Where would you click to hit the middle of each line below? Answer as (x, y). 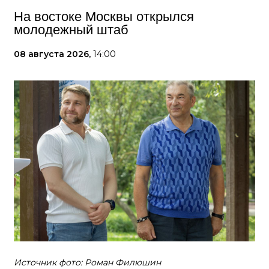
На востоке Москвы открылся (104, 17)
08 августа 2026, (53, 54)
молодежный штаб (71, 30)
